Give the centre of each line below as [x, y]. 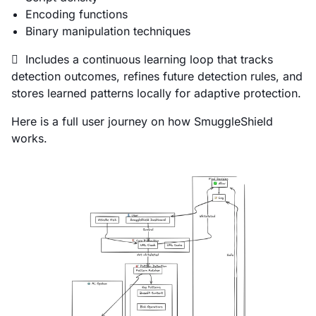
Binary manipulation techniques [108, 31]
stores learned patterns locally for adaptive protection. [156, 93]
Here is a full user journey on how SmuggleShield [142, 121]
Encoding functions [77, 14]
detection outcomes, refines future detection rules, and [157, 76]
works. [29, 138]
